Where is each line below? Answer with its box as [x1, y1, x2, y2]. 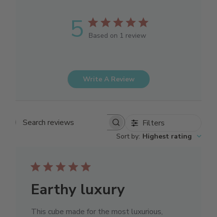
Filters [142, 118, 165, 129]
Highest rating [142, 132, 192, 141]
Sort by [116, 132, 139, 141]
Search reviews [69, 122, 117, 131]
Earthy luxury [31, 180, 125, 200]
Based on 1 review [88, 31, 146, 41]
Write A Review [83, 75, 135, 84]
